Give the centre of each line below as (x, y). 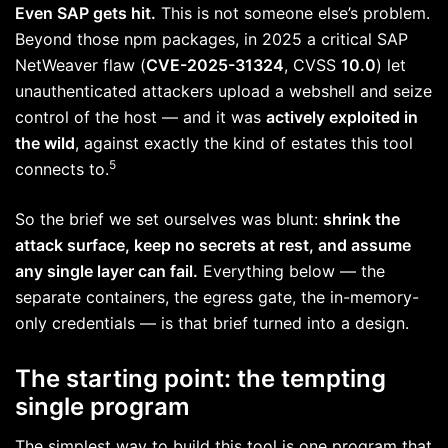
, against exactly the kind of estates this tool (244, 143)
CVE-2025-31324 (215, 65)
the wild (45, 143)
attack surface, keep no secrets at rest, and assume (213, 245)
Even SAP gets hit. (85, 13)
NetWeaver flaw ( (80, 65)
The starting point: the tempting (200, 379)
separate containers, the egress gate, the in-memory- (217, 297)
